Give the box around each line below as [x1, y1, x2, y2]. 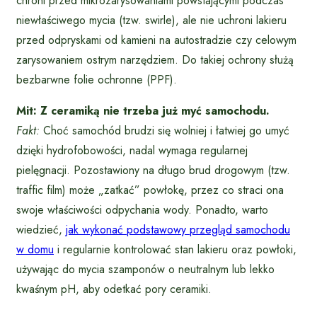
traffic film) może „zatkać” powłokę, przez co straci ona [16, 181, 284, 198]
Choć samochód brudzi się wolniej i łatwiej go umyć [40, 122, 289, 139]
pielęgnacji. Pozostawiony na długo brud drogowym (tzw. [16, 161, 290, 178]
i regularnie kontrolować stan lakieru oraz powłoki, [54, 241, 296, 258]
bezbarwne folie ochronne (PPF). [16, 71, 177, 88]
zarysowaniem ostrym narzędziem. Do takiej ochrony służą [16, 51, 294, 68]
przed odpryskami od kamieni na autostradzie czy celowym [16, 31, 296, 48]
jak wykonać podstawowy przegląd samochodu [66, 221, 290, 238]
